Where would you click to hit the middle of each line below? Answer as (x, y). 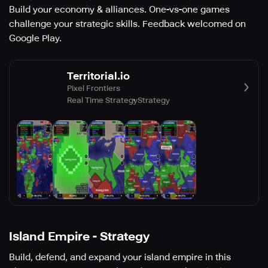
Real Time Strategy (102, 100)
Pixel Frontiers (94, 88)
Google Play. (35, 39)
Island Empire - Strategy (79, 237)
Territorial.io (98, 76)
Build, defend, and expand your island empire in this (120, 258)
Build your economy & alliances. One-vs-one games (119, 10)
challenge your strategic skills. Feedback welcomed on (127, 24)
